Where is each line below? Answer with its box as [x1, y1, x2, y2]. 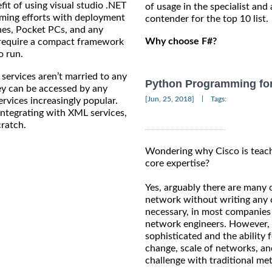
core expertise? [145, 158, 209, 168]
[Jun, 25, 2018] [145, 95, 194, 103]
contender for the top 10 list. [145, 13, 268, 24]
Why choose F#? [145, 36, 217, 46]
